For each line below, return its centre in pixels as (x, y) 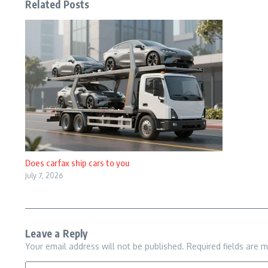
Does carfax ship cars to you (77, 163)
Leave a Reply (57, 233)
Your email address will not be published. (105, 246)
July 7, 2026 (44, 176)
